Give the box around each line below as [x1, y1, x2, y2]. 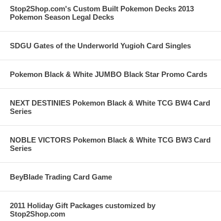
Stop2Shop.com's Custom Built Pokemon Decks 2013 [10, 4, 194, 13]
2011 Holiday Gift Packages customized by [10, 201, 155, 210]
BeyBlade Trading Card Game [10, 173, 112, 182]
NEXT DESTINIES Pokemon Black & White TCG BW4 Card [10, 99, 210, 108]
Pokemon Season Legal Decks [10, 13, 114, 22]
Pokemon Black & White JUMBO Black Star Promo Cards [10, 70, 207, 79]
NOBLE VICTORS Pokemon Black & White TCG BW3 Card [10, 136, 211, 145]
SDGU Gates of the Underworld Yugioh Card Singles [10, 41, 191, 50]
